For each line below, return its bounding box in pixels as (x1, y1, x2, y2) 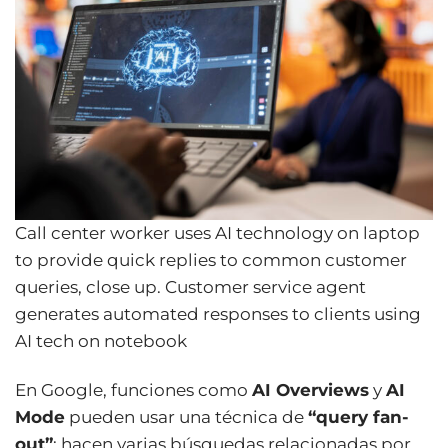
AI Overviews (252, 379, 369, 400)
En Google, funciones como (15, 379, 252, 400)
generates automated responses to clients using (15, 303, 421, 324)
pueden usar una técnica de (65, 406, 308, 427)
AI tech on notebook (15, 330, 187, 351)
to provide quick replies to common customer (15, 249, 407, 270)
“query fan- (308, 406, 409, 427)
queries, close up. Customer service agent (15, 276, 366, 297)
